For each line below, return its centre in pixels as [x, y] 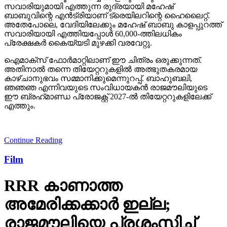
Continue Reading [33, 140]
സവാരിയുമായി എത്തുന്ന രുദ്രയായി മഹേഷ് [89, 6]
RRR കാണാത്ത [63, 185]
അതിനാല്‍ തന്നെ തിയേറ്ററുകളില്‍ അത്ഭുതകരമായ [101, 69]
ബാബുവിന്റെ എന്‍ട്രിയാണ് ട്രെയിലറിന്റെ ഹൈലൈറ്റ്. [107, 15]
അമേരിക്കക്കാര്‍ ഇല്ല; [87, 204]
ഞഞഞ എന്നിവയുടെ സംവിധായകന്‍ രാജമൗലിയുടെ [106, 87]
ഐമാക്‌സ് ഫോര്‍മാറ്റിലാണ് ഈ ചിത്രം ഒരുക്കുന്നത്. [103, 60]
